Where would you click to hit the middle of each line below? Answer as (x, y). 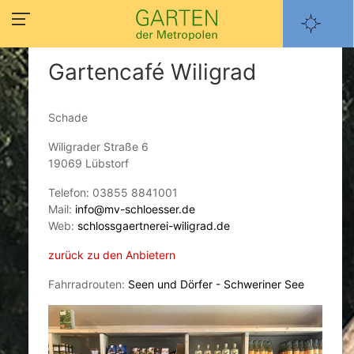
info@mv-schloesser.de (135, 209)
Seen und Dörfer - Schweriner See (216, 284)
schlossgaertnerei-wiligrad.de (153, 226)
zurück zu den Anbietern (111, 255)
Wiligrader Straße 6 (98, 147)
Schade (68, 117)
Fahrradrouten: (88, 284)
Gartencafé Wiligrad (152, 72)
